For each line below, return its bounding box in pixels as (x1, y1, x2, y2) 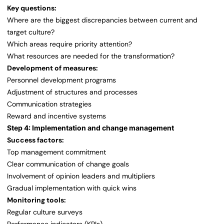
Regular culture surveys (7, 207, 82, 217)
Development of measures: (7, 63, 98, 73)
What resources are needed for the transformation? (7, 51, 174, 61)
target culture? (7, 27, 54, 37)
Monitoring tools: (7, 195, 66, 205)
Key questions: (7, 3, 56, 13)
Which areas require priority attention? (7, 39, 132, 49)
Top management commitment (7, 147, 106, 157)
